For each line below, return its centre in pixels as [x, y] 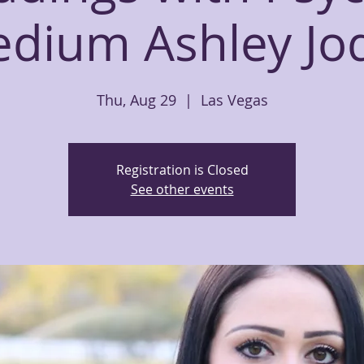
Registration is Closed [182, 170]
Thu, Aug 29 [136, 100]
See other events [182, 189]
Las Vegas [234, 100]
